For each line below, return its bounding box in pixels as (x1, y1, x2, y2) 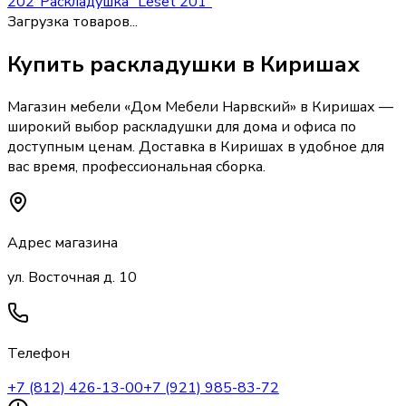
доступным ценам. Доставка (7, 136, 208, 157)
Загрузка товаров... (7, 11, 138, 32)
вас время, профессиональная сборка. (7, 156, 266, 177)
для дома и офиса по (212, 116, 356, 137)
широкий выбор (7, 116, 122, 137)
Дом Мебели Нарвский (130, 96, 290, 117)
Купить (7, 49, 90, 79)
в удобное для (284, 136, 384, 157)
